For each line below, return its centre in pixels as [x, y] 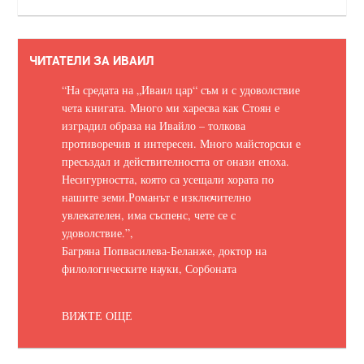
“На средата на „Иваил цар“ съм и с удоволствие [181, 90]
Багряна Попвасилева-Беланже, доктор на [164, 251]
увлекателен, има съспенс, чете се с [149, 215]
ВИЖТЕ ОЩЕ [97, 316]
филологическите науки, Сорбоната [149, 269]
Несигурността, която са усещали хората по [168, 179]
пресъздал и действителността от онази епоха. [175, 161]
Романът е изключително [190, 197]
